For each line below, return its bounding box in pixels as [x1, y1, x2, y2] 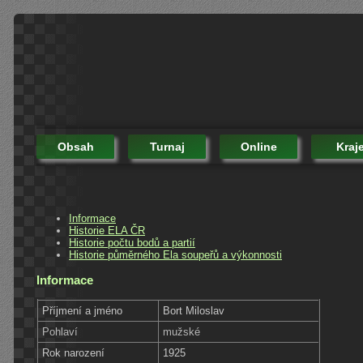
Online [240, 139, 277, 153]
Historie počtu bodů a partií [69, 236, 195, 249]
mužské [163, 325, 201, 338]
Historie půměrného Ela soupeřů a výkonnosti [69, 248, 282, 261]
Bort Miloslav [163, 304, 225, 317]
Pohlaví [42, 325, 79, 338]
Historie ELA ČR [69, 224, 145, 237]
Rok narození [42, 346, 105, 359]
